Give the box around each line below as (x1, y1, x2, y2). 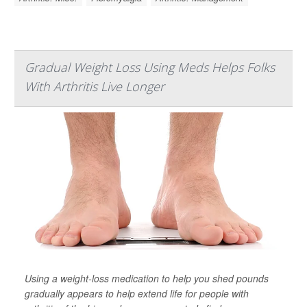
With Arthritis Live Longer (25, 77, 164, 95)
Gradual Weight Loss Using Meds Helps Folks (25, 58, 275, 75)
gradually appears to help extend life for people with (25, 286, 249, 300)
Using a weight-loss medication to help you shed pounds (25, 271, 269, 285)
